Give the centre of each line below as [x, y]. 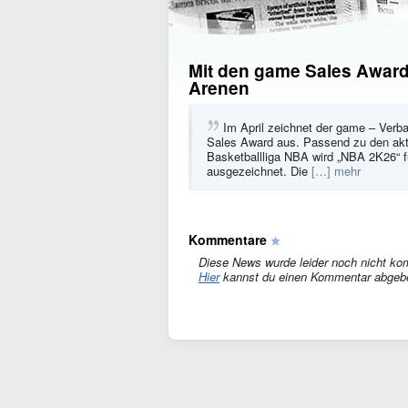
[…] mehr [336, 171]
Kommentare [228, 240]
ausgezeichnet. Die [259, 171]
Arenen [219, 88]
